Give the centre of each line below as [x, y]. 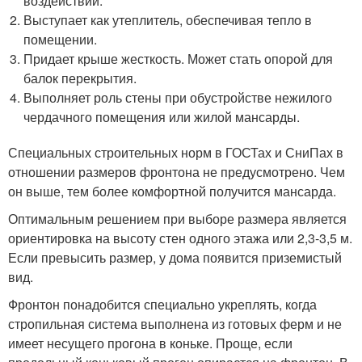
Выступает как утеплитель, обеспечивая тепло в [168, 20]
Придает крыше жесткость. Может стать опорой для [179, 59]
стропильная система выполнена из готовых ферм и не [175, 324]
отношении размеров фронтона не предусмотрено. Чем [177, 172]
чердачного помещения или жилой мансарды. [162, 117]
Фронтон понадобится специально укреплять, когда [162, 305]
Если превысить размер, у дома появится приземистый [175, 258]
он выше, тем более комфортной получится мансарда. [172, 192]
